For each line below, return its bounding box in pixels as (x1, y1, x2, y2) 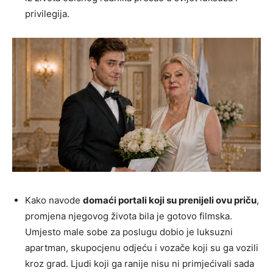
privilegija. (25, 7, 69, 19)
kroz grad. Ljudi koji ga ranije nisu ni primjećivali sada (25, 258, 254, 270)
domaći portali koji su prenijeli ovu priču (83, 194, 257, 207)
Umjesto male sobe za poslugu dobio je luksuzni (25, 226, 233, 238)
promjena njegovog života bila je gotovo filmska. (25, 210, 232, 222)
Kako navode (25, 194, 83, 207)
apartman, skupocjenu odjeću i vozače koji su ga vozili (25, 242, 258, 254)
